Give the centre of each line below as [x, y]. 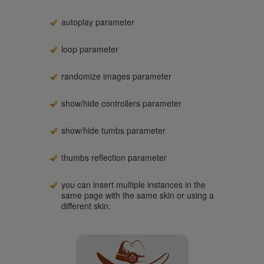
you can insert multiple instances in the [133, 184]
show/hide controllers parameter [121, 103]
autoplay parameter [98, 22]
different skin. [86, 206]
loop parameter [90, 49]
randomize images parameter [116, 76]
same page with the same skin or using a [138, 195]
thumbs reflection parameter [114, 157]
